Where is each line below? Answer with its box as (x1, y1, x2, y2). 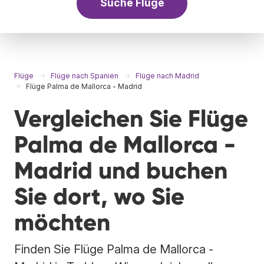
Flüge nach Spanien (51, 71, 118, 80)
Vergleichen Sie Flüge (14, 104, 248, 133)
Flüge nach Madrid (136, 71, 199, 80)
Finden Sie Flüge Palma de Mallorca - (14, 242, 213, 256)
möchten (14, 207, 110, 237)
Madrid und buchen (14, 156, 227, 185)
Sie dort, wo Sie (14, 181, 184, 211)
